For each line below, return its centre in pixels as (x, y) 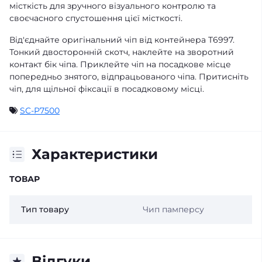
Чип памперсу (173, 209)
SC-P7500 (40, 111)
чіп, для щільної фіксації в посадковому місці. (107, 89)
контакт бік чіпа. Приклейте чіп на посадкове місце (120, 64)
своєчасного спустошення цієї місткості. (96, 18)
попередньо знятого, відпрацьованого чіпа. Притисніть (129, 77)
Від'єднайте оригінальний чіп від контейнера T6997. (122, 40)
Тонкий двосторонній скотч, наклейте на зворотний (122, 52)
